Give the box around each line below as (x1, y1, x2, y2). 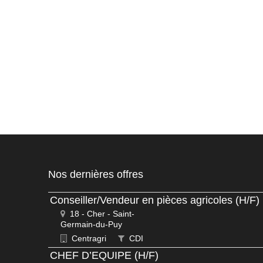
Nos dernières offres (48, 168, 143, 180)
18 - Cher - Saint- (68, 209, 134, 218)
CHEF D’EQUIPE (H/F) (50, 249, 159, 261)
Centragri (69, 234, 106, 243)
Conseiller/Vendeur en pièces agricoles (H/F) (50, 194, 259, 206)
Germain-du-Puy (60, 220, 122, 229)
